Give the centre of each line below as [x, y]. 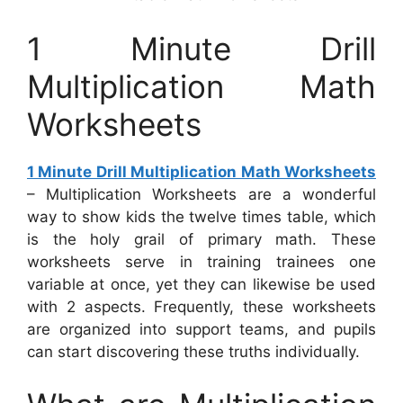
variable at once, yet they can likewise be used [201, 284]
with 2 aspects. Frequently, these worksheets [201, 306]
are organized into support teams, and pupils [201, 329]
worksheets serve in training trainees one [201, 261]
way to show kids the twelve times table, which [201, 216]
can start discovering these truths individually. [193, 351]
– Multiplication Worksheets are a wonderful [201, 194]
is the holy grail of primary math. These [201, 239]
